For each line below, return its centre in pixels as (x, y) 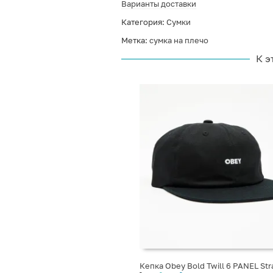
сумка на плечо (179, 40)
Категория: (144, 22)
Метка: (135, 40)
